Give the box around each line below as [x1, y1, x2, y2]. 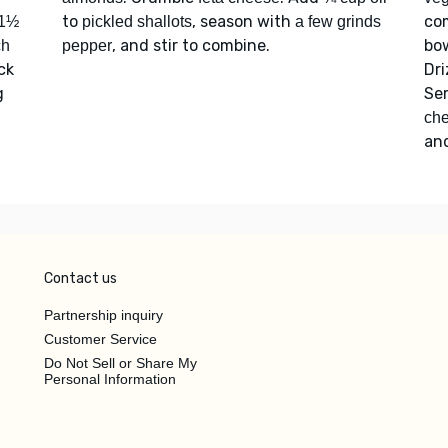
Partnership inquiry [44, 306, 163, 323]
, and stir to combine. [111, 35, 274, 55]
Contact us [44, 269, 117, 287]
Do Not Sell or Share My [44, 354, 197, 371]
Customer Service [44, 330, 157, 347]
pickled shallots [81, 12, 192, 30]
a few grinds [294, 12, 381, 30]
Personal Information [44, 370, 176, 387]
